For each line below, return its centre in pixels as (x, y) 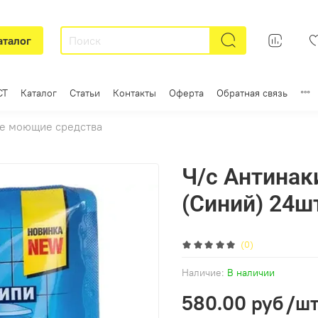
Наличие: (203, 272)
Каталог (39, 93)
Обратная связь (252, 93)
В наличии (251, 272)
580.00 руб (232, 303)
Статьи (85, 93)
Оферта (186, 93)
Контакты (135, 93)
